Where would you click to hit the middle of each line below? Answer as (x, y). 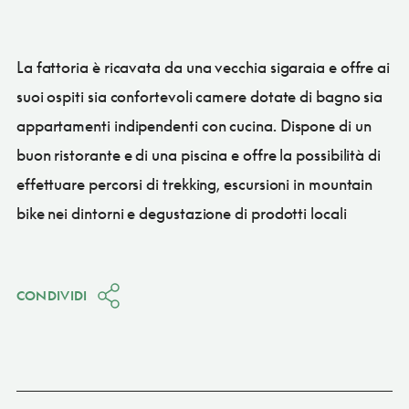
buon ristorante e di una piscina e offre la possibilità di (198, 154)
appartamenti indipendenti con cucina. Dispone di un (194, 125)
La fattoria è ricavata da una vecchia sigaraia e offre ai (203, 67)
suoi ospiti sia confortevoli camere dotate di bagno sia (199, 96)
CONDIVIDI (52, 295)
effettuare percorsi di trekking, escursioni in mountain (194, 184)
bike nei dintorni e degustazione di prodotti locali (181, 213)
